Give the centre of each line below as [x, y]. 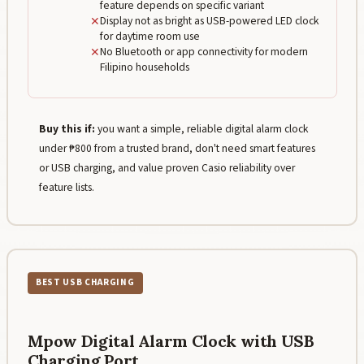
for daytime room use [149, 37]
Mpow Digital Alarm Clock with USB [171, 340]
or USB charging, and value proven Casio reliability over [167, 167]
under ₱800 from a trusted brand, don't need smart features [177, 148]
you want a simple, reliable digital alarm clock [202, 128]
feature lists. [66, 187]
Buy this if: [67, 128]
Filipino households [144, 67]
